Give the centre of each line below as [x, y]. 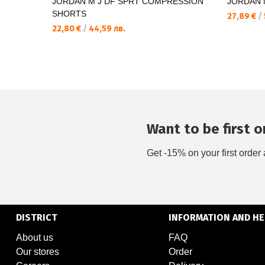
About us [34, 238]
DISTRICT [36, 218]
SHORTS [69, 14]
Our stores [37, 252]
